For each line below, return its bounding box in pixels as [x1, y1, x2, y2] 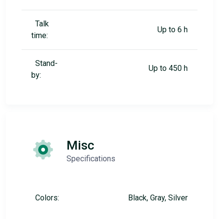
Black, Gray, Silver [128, 193, 188, 202]
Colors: [35, 193, 59, 202]
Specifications [66, 154, 115, 163]
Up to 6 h [157, 25, 188, 34]
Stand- [35, 59, 58, 68]
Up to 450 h [149, 64, 188, 73]
